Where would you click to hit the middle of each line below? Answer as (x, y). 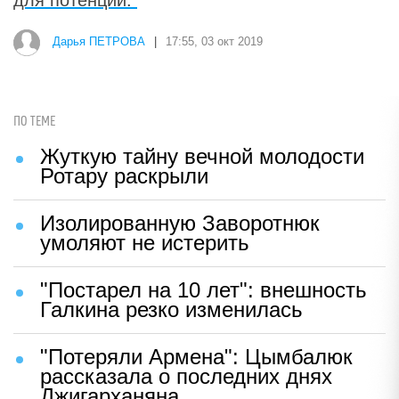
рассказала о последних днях (186, 376)
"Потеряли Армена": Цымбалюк (196, 357)
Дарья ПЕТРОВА (99, 42)
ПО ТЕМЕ (34, 122)
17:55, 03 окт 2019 (214, 42)
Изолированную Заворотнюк (180, 223)
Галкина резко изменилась (171, 309)
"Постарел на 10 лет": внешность (204, 290)
